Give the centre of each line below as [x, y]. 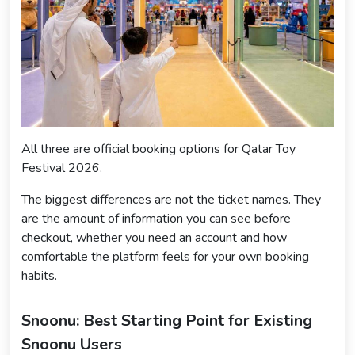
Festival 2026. [62, 168]
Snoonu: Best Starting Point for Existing [167, 320]
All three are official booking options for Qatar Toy [158, 149]
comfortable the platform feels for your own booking [165, 256]
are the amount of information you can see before [156, 218]
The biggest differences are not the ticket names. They [171, 199]
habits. [39, 275]
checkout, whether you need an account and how [154, 237]
